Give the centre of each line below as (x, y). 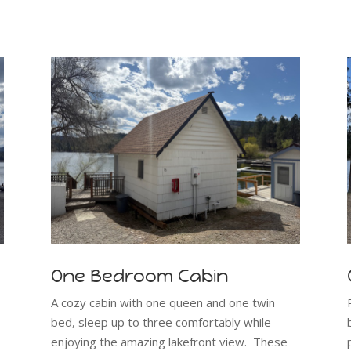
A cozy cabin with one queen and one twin (163, 303)
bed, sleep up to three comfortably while (161, 322)
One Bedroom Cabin (139, 276)
